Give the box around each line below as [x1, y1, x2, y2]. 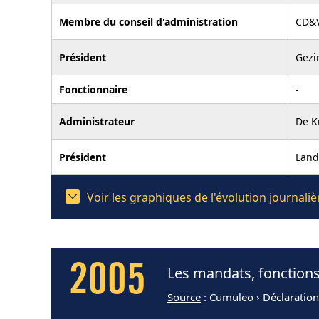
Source [167, 290, 201, 304]
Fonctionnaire [59, 82, 127, 96]
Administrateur [59, 114, 135, 128]
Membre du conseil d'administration [59, 14, 238, 28]
